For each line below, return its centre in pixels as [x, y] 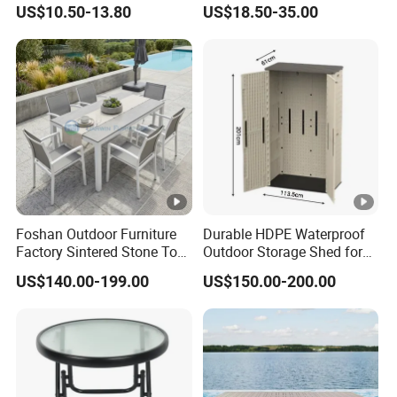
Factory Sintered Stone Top [101, 251]
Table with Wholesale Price [100, 269]
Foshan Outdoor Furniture [97, 234]
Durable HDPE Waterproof [284, 234]
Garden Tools [244, 269]
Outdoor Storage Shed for [282, 251]
